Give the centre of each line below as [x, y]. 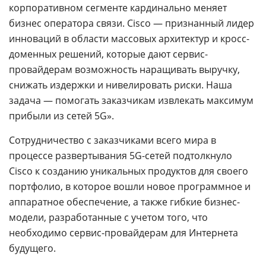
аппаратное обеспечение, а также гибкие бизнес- [124, 202]
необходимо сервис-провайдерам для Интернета [123, 233]
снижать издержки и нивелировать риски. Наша [121, 85]
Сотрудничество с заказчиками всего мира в [113, 140]
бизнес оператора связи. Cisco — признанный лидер [132, 23]
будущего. [32, 248]
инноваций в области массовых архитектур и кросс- [129, 39]
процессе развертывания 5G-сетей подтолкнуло [121, 156]
